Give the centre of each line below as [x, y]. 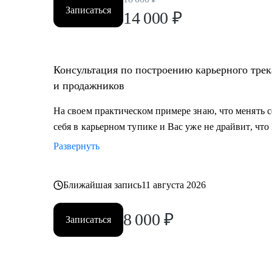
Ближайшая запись [103, 185]
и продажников [89, 86]
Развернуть [76, 146]
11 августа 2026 [174, 185]
